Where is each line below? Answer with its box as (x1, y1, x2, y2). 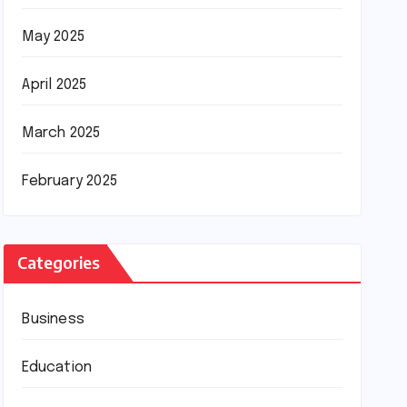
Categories (17, 252, 101, 273)
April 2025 (22, 77, 87, 93)
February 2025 (22, 174, 117, 189)
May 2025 (22, 29, 84, 45)
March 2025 (22, 125, 101, 141)
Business (22, 312, 84, 327)
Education (22, 360, 93, 375)
